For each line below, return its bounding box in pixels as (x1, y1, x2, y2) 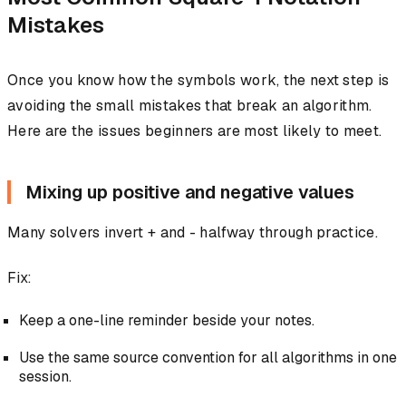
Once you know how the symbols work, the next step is (7, 71, 390, 91)
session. (18, 367, 72, 387)
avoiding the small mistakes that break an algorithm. (7, 96, 372, 116)
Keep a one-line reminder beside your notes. (18, 311, 314, 331)
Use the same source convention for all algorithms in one (18, 348, 397, 368)
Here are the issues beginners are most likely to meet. (7, 121, 382, 141)
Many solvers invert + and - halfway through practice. (7, 223, 378, 243)
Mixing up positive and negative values (25, 180, 354, 205)
